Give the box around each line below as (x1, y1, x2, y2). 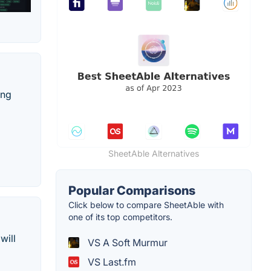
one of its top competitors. (68, 211, 172, 222)
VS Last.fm (85, 255, 136, 268)
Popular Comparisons (68, 183, 195, 198)
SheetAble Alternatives (108, 148, 199, 158)
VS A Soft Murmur (85, 236, 168, 249)
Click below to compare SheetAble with (68, 199, 224, 210)
